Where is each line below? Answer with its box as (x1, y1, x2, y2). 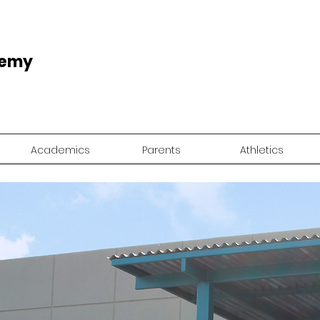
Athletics (240, 143, 284, 157)
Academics (31, 143, 90, 157)
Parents (141, 143, 181, 157)
